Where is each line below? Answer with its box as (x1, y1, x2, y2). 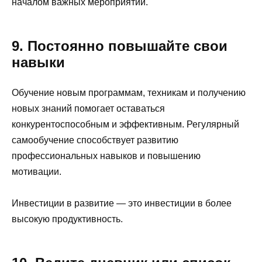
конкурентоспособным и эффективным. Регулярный (12, 119, 239, 129)
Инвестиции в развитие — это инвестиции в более (12, 198, 232, 209)
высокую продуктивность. (12, 214, 123, 225)
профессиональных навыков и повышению (12, 150, 201, 161)
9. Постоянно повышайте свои (12, 37, 227, 54)
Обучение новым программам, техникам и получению (12, 87, 246, 98)
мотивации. (12, 166, 61, 177)
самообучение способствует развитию (12, 135, 178, 145)
